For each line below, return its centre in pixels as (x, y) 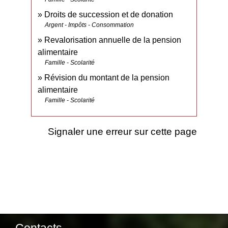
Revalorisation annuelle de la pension (113, 40)
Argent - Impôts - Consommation (90, 25)
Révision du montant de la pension (107, 77)
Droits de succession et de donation (109, 14)
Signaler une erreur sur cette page (122, 131)
